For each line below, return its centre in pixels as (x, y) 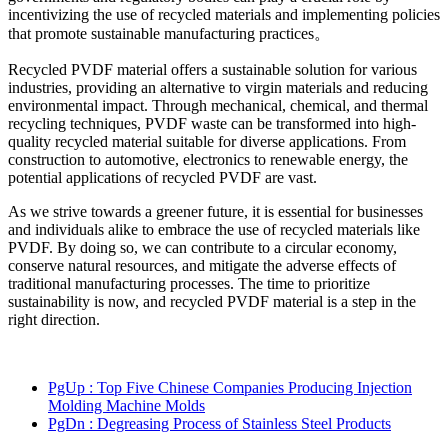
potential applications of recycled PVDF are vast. (164, 177)
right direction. (54, 319)
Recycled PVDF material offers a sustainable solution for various (212, 69)
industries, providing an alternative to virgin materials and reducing (218, 87)
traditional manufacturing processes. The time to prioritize (189, 283)
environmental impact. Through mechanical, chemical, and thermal (218, 105)
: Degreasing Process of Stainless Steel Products (240, 423)
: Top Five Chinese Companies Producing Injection (250, 387)
